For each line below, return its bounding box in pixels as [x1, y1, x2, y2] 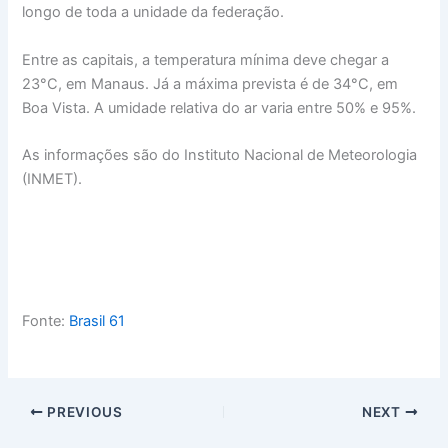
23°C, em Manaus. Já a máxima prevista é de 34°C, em [22, 74, 399, 93]
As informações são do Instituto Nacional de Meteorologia [22, 145, 418, 164]
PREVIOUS [43, 404, 123, 420]
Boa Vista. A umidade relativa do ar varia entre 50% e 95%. [22, 98, 421, 117]
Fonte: [22, 311, 70, 330]
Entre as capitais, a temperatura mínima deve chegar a [22, 50, 390, 69]
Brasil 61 [69, 311, 126, 330]
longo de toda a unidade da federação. [22, 3, 289, 22]
